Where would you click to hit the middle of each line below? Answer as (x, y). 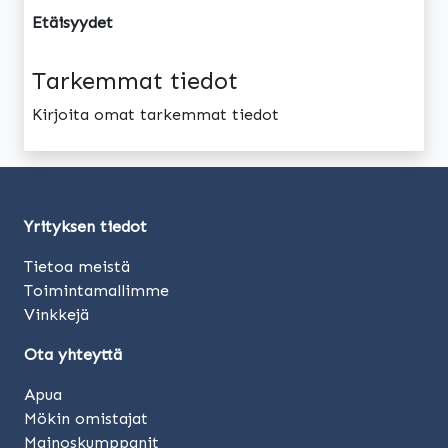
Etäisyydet (72, 23)
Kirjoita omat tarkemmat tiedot (155, 115)
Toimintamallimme (96, 291)
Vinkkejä (56, 315)
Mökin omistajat (86, 419)
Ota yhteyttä (73, 355)
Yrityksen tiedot (85, 227)
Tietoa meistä (77, 267)
